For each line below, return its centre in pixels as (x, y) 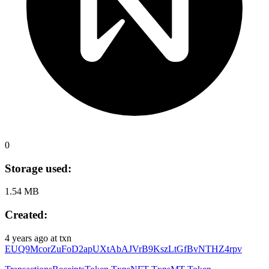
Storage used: (38, 168)
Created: (26, 215)
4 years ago (26, 238)
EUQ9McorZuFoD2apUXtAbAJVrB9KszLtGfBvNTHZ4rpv (123, 249)
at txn (61, 238)
